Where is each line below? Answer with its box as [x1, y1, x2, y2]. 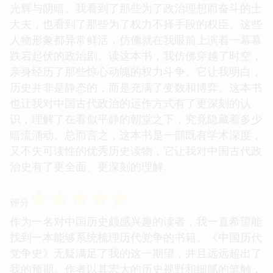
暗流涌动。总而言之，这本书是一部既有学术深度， [10, 127, 262, 142]
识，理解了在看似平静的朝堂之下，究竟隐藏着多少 [10, 111, 262, 126]
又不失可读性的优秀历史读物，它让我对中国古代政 [10, 143, 262, 158]
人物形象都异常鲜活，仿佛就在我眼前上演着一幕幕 [10, 32, 262, 47]
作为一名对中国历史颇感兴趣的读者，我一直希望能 [10, 213, 262, 229]
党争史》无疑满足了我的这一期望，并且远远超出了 [10, 245, 262, 260]
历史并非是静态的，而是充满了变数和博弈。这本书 [10, 79, 262, 94]
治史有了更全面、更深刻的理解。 [10, 158, 174, 174]
